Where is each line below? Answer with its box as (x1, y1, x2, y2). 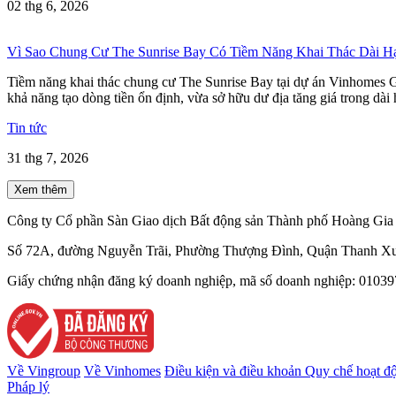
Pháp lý (7, 378, 49, 394)
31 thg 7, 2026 (7, 149, 88, 165)
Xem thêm (14, 182, 67, 196)
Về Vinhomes (84, 362, 161, 378)
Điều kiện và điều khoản (164, 362, 305, 378)
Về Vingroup (7, 362, 80, 378)
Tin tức (7, 119, 47, 135)
